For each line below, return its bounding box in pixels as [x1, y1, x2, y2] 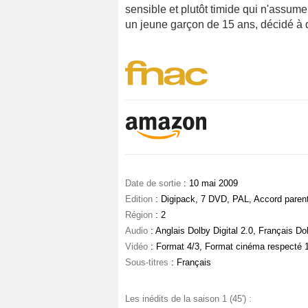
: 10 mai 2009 [181, 178, 238, 188]
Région [125, 210, 153, 220]
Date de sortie [125, 178, 181, 188]
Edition [125, 194, 153, 204]
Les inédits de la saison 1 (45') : [125, 294, 252, 304]
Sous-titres [125, 257, 168, 267]
